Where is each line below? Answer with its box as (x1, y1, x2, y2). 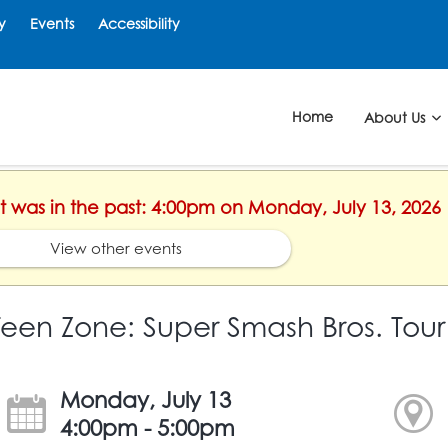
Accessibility (98, 15, 180, 32)
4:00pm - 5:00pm (60, 413, 236, 441)
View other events (49, 238, 182, 258)
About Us (363, 108, 429, 126)
